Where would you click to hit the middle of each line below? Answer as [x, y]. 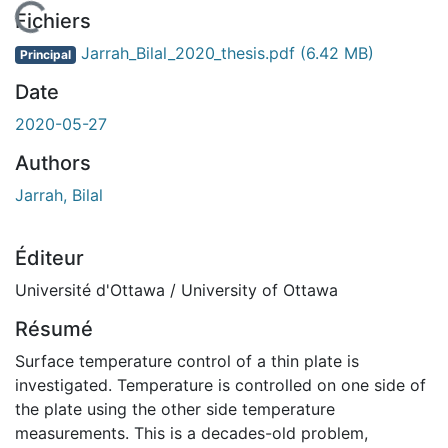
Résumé [54, 328]
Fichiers [53, 20]
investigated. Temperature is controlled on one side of [220, 384]
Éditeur [49, 257]
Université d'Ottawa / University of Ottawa [176, 289]
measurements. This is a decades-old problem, [191, 432]
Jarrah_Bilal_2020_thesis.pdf [187, 52]
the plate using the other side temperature [175, 408]
